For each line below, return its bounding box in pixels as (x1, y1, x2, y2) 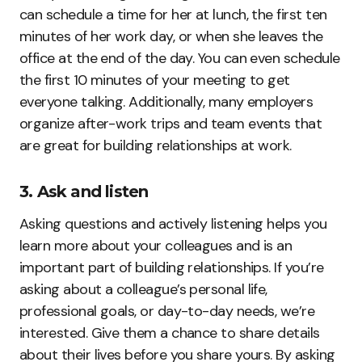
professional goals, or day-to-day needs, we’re (19, 301, 315, 321)
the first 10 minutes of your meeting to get (19, 69, 290, 90)
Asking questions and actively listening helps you (19, 213, 327, 234)
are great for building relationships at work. (19, 135, 292, 155)
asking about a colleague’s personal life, (19, 279, 267, 299)
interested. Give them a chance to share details (19, 322, 320, 343)
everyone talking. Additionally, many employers (19, 91, 314, 112)
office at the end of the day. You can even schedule (19, 48, 340, 68)
